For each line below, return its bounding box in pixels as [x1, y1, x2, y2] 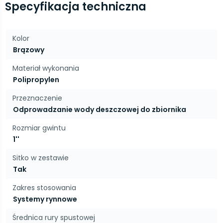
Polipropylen [13, 75, 59, 85]
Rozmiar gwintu [12, 123, 66, 133]
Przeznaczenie [12, 93, 62, 103]
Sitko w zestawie [12, 153, 69, 163]
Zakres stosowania [12, 183, 76, 193]
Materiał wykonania [12, 63, 79, 73]
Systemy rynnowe [13, 194, 77, 204]
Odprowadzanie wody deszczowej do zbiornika [13, 105, 186, 114]
